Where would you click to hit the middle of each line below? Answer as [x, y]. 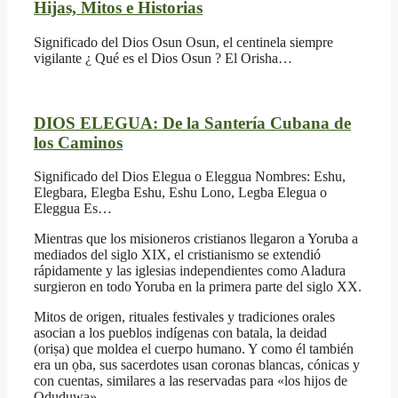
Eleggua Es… [73, 209]
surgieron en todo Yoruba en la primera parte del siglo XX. [198, 287]
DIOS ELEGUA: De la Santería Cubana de [192, 123]
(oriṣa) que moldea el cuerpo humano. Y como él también [194, 349]
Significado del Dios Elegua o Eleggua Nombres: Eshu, [190, 177]
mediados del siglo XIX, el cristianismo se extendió [177, 255]
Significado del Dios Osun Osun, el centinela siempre [183, 42]
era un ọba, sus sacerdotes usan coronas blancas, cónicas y [197, 365]
